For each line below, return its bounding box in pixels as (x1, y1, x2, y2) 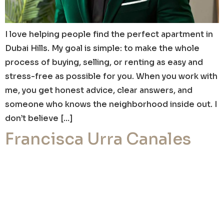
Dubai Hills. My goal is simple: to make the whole (5, 43, 199, 53)
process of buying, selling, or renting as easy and (5, 57, 203, 67)
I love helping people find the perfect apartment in (5, 29, 213, 39)
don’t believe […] (5, 113, 73, 123)
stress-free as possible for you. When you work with (5, 71, 217, 81)
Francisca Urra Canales (5, 129, 191, 149)
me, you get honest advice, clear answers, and (5, 85, 192, 95)
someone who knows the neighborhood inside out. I (5, 99, 217, 109)
